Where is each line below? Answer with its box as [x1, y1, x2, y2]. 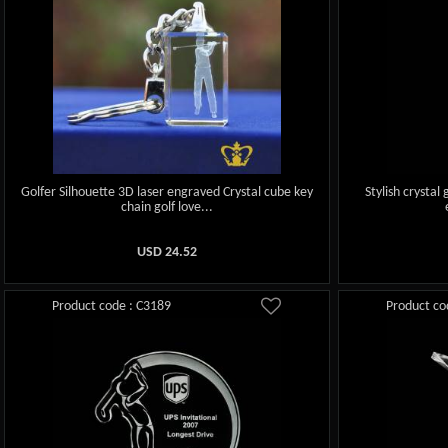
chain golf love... [121, 200, 214, 216]
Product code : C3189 [52, 298, 172, 314]
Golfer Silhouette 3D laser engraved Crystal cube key [21, 185, 314, 201]
